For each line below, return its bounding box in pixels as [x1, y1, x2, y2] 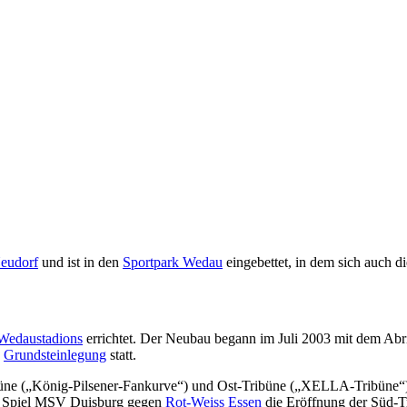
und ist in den [38, 253, 123, 270]
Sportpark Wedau [123, 253, 223, 270]
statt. [106, 347, 136, 363]
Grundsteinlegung [4, 347, 106, 363]
